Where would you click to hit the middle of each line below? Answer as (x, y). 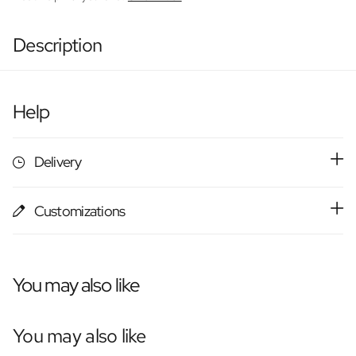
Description (58, 45)
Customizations (79, 211)
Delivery (57, 162)
